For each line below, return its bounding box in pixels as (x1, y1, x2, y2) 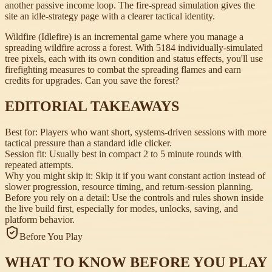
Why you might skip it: (5, 171, 93, 182)
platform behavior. (5, 214, 75, 225)
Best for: (5, 127, 38, 138)
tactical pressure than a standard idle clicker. (5, 138, 172, 149)
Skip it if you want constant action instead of (95, 171, 265, 182)
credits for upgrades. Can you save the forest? (5, 75, 179, 86)
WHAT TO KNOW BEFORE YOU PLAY (5, 254, 267, 270)
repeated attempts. (5, 160, 73, 171)
